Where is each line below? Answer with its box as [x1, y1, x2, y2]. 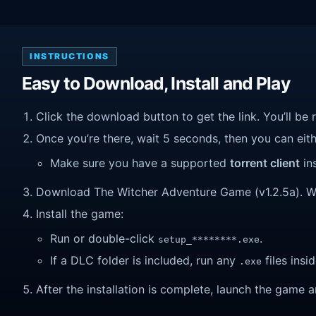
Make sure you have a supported [50, 156, 230, 171]
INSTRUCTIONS [30, 51, 109, 62]
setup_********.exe [158, 234, 260, 245]
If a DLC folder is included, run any [50, 253, 239, 267]
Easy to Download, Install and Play [22, 73, 290, 95]
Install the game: [36, 206, 123, 221]
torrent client [230, 156, 300, 171]
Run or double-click [50, 231, 158, 246]
